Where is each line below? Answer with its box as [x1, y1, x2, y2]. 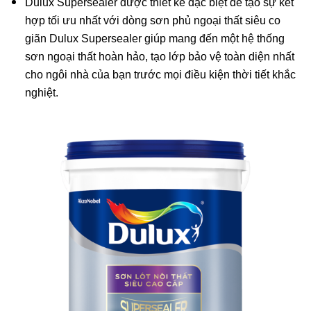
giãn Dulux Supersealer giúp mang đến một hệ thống [24, 32, 285, 44]
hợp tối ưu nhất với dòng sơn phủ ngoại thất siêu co [24, 14, 280, 26]
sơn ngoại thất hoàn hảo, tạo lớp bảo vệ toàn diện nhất [24, 50, 294, 62]
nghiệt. [24, 86, 58, 99]
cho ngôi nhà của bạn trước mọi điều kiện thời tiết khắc [24, 68, 296, 81]
